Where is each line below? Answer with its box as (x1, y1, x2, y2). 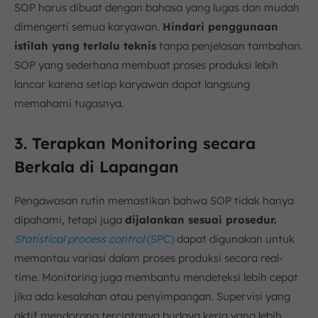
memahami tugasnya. (14, 96, 124, 110)
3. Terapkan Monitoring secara (14, 133, 256, 153)
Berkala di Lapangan (14, 156, 179, 177)
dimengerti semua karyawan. (14, 19, 163, 33)
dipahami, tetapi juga (14, 212, 125, 226)
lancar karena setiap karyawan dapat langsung (14, 77, 250, 91)
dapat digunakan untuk (174, 231, 295, 246)
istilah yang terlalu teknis (14, 38, 156, 53)
